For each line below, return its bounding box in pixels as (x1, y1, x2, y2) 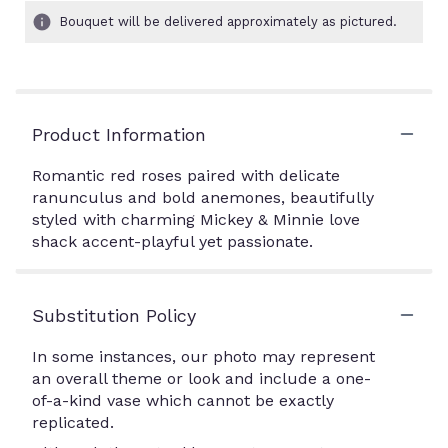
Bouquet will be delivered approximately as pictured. (59, 13, 397, 29)
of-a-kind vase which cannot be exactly (32, 390, 334, 410)
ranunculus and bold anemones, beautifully (32, 187, 374, 207)
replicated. (32, 412, 114, 432)
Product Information (32, 123, 206, 145)
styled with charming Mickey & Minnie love (32, 209, 360, 229)
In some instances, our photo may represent (32, 346, 375, 366)
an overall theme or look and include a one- (32, 368, 371, 388)
